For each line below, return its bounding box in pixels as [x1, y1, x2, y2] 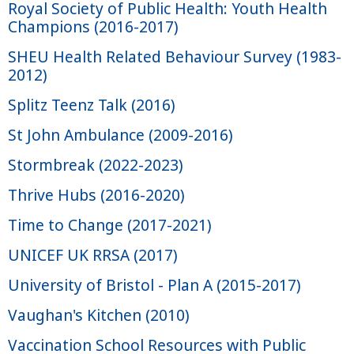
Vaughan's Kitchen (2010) [8, 304, 190, 326]
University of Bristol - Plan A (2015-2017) [8, 274, 301, 296]
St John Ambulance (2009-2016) [8, 124, 233, 145]
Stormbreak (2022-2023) [8, 154, 183, 175]
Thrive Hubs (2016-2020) [8, 184, 185, 205]
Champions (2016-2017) [8, 16, 179, 37]
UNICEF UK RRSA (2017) [8, 244, 178, 265]
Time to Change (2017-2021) [8, 214, 212, 235]
